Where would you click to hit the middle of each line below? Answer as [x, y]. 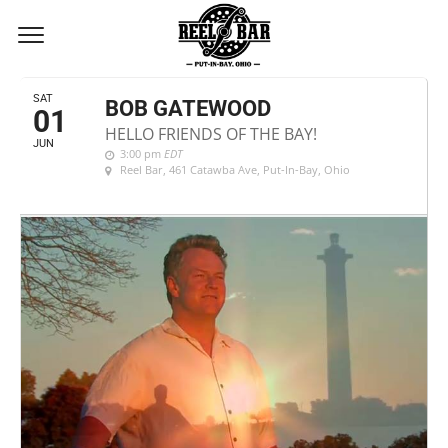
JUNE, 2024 [88, 44]
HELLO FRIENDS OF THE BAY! [211, 134]
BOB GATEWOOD [188, 108]
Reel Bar [141, 169]
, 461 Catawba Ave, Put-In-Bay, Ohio [256, 169]
